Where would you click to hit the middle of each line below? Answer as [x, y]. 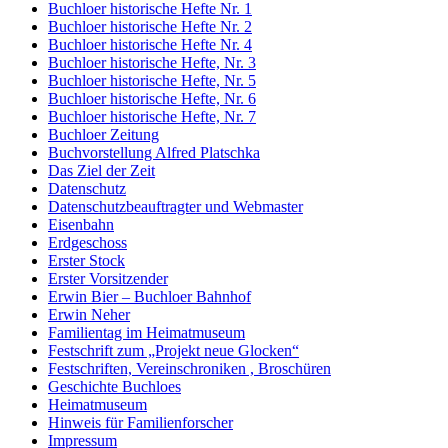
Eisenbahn [81, 224]
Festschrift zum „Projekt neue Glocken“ [173, 350]
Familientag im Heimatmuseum [146, 332]
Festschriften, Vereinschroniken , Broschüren [189, 368]
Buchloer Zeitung [103, 134]
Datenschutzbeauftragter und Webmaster [175, 206]
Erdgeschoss [87, 242]
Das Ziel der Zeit [101, 170]
